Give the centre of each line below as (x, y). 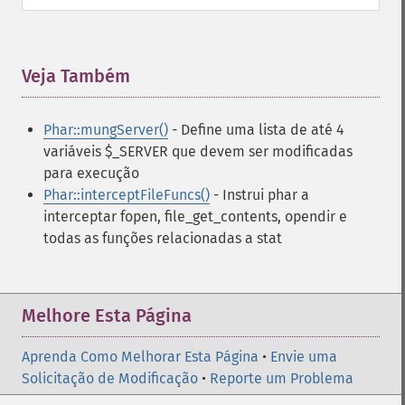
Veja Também (76, 76)
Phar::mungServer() (106, 130)
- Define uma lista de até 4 (256, 130)
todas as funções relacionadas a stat (163, 238)
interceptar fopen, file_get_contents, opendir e (195, 217)
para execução (91, 173)
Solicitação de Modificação (110, 378)
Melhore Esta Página (107, 316)
